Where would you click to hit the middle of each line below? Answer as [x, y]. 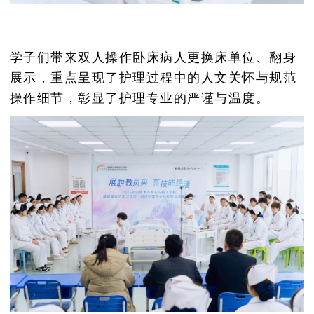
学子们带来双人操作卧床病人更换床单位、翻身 [153, 56]
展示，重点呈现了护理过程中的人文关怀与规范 [153, 77]
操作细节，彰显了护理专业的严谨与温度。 [139, 97]
